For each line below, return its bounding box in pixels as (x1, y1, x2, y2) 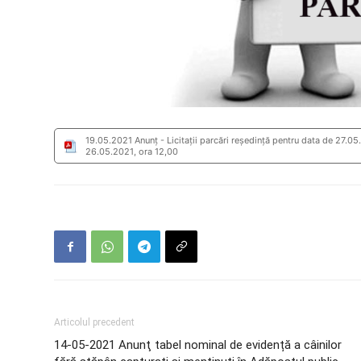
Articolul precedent (54, 317, 135, 328)
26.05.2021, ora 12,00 (85, 146, 179, 157)
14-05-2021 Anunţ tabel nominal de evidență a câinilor (54, 338, 342, 352)
